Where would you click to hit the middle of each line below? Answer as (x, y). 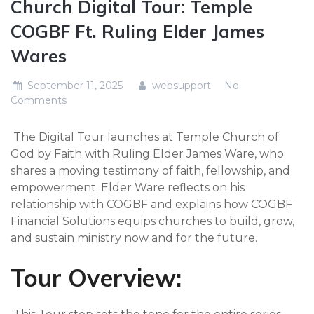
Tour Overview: (96, 278)
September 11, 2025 (75, 85)
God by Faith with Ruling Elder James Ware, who (147, 153)
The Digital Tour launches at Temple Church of (145, 137)
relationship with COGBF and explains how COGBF (151, 204)
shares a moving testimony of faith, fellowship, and (150, 170)
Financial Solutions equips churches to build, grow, (152, 221)
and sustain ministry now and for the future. (134, 238)
